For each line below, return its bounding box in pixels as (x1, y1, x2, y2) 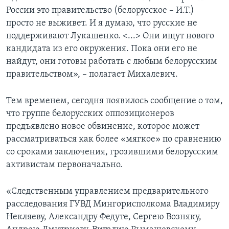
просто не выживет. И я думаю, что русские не (6, 18, 197, 29)
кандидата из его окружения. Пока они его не (6, 44, 197, 54)
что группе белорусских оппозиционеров (6, 109, 174, 119)
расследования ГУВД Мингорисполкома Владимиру (6, 199, 220, 210)
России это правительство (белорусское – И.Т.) (6, 6, 194, 16)
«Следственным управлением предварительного (6, 187, 209, 197)
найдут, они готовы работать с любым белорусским (6, 57, 217, 67)
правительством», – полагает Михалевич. (6, 70, 178, 80)
